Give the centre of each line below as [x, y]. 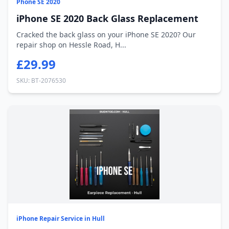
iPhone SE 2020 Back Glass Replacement [107, 18]
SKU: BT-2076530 [41, 81]
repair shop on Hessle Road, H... [71, 45]
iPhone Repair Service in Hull [61, 219]
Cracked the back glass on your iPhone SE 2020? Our [106, 35]
